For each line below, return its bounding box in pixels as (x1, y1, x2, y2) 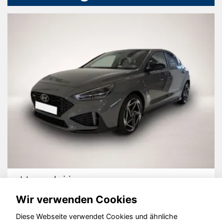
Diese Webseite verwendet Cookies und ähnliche (16, 212, 177, 221)
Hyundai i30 (20, 173, 85, 188)
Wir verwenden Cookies (16, 193, 137, 206)
